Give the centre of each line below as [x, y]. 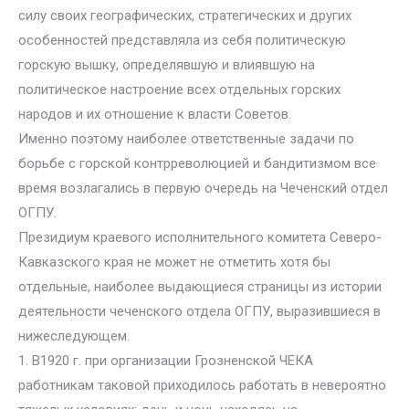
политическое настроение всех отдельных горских [179, 89]
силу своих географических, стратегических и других [185, 16]
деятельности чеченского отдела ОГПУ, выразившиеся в [199, 311]
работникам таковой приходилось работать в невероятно [202, 385]
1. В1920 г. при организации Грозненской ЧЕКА [166, 361]
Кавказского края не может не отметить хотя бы [174, 262]
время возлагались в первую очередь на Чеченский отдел [203, 188]
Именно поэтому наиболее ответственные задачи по [186, 139]
